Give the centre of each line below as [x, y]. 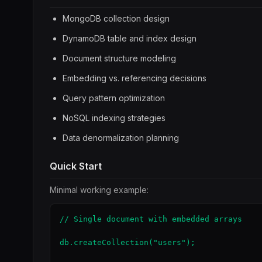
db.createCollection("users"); [127, 242]
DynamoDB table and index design [130, 38]
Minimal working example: [99, 190]
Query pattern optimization [114, 98]
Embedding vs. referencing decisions [135, 78]
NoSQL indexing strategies [114, 118]
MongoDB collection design [116, 18]
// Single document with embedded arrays [151, 219]
